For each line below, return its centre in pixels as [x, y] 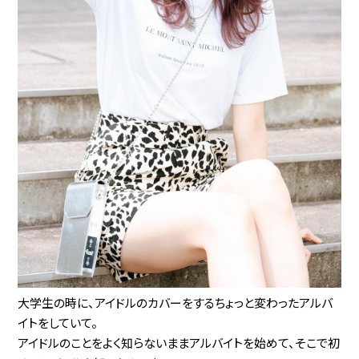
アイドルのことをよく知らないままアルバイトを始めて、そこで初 [179, 342]
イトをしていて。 [58, 322]
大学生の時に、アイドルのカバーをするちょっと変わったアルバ [175, 302]
